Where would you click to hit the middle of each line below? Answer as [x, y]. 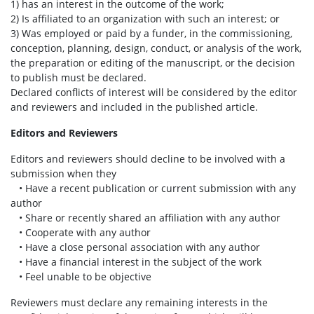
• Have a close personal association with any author [135, 247]
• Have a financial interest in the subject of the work [136, 262]
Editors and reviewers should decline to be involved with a [148, 159]
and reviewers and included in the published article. [134, 107]
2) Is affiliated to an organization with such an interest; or [146, 19]
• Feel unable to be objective [81, 277]
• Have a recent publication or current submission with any [153, 188]
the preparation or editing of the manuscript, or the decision [153, 63]
